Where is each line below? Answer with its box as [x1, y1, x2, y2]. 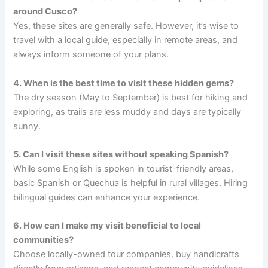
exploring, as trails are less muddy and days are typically [13, 106, 242, 117]
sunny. [13, 120, 41, 132]
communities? [13, 234, 74, 246]
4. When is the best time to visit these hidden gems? [13, 77, 234, 89]
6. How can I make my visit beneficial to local [13, 220, 202, 232]
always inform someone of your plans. [13, 49, 169, 60]
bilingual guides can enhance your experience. [13, 192, 200, 203]
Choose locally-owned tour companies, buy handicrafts [13, 249, 240, 260]
